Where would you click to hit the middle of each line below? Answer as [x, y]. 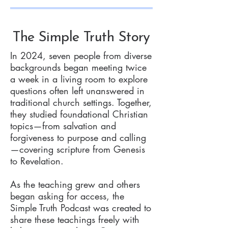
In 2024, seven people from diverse [81, 55]
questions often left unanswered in [77, 91]
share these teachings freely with [75, 219]
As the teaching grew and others [75, 184]
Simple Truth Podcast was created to [81, 208]
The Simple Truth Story [81, 38]
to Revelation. [37, 161]
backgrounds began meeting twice [78, 67]
